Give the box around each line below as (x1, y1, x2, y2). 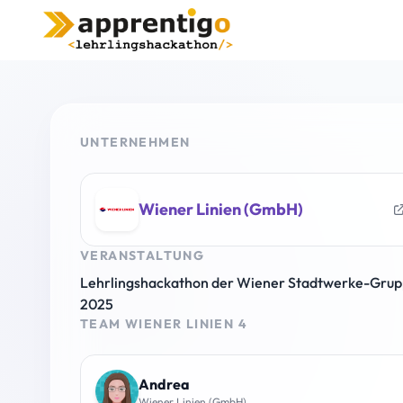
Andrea (139, 374, 190, 393)
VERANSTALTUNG (80, 246, 205, 264)
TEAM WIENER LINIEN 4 (80, 315, 247, 332)
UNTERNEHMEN (80, 133, 191, 150)
